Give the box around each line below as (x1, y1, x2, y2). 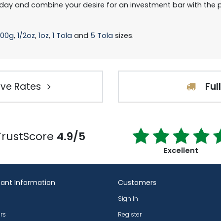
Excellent (163, 146, 198, 156)
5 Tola (90, 31, 113, 40)
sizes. (113, 31, 134, 40)
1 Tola (52, 31, 72, 40)
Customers (118, 177, 156, 187)
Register (118, 210, 142, 219)
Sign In (118, 194, 138, 203)
